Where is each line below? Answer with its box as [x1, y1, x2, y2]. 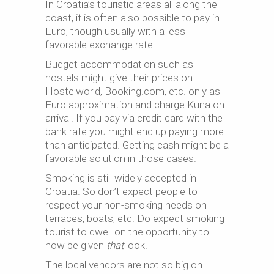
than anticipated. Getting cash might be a [45, 139, 229, 151]
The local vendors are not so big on [45, 259, 202, 271]
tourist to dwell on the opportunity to [45, 226, 209, 238]
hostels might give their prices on [45, 72, 193, 84]
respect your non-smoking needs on [45, 199, 207, 211]
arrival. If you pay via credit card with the [45, 112, 223, 124]
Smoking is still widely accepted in [45, 172, 196, 184]
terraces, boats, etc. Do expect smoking [45, 212, 224, 224]
